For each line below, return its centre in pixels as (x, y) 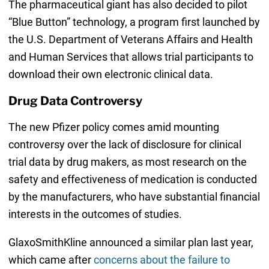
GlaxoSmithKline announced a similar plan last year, (131, 242)
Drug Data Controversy (75, 101)
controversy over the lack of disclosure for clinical (125, 144)
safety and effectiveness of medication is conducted (132, 179)
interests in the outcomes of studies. (95, 214)
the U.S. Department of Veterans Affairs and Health (130, 39)
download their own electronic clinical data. (110, 74)
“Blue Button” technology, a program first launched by (134, 22)
